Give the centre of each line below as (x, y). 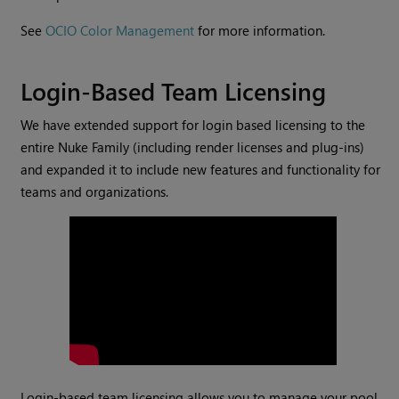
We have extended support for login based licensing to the (193, 125)
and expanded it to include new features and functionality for (201, 170)
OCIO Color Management (120, 31)
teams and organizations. (95, 192)
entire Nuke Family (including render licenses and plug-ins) (193, 147)
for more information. (260, 31)
